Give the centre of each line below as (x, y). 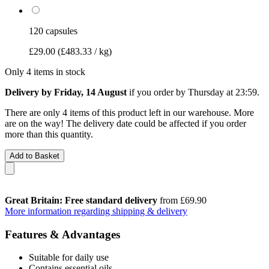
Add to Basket (35, 156)
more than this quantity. (49, 134)
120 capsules (53, 31)
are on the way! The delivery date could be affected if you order (125, 123)
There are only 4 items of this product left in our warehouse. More (129, 112)
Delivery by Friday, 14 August (66, 92)
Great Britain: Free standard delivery (81, 200)
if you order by (157, 92)
